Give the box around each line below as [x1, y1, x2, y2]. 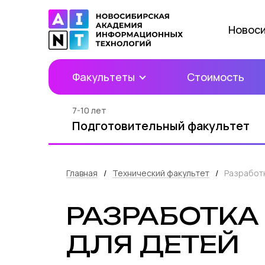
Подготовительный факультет [72, 118, 250, 134]
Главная [66, 167, 98, 179]
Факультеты [72, 70, 137, 84]
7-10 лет [72, 105, 106, 116]
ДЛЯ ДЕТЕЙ [66, 230, 240, 259]
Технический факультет [112, 167, 209, 179]
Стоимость [186, 70, 244, 84]
